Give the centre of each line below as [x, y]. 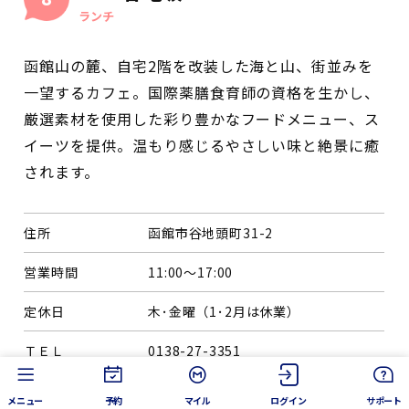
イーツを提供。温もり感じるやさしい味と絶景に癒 [202, 146]
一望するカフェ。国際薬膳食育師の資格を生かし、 [202, 93]
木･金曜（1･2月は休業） [224, 312]
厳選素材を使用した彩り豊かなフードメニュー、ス [202, 119]
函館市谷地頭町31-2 [211, 233]
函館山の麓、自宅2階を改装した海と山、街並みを [199, 66]
